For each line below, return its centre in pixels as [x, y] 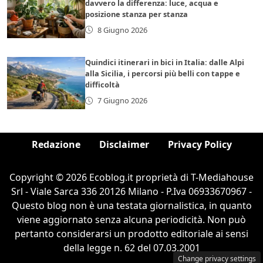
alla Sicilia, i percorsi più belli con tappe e [163, 74]
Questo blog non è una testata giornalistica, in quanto [131, 206]
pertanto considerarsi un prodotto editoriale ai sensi [131, 234]
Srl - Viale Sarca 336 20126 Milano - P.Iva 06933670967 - [131, 192]
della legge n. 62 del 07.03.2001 [131, 248]
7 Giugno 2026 [122, 101]
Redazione [56, 145]
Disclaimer [124, 145]
